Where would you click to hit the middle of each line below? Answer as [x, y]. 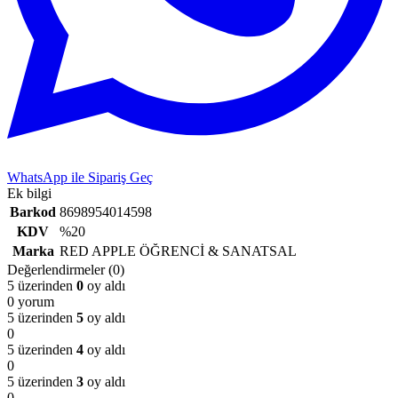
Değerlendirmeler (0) [66, 269]
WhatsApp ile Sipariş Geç [80, 177]
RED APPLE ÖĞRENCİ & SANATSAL [178, 251]
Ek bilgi [29, 193]
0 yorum [31, 301]
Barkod [33, 211]
